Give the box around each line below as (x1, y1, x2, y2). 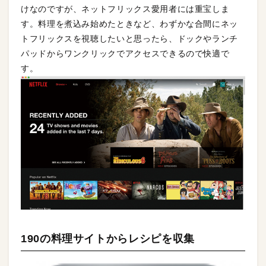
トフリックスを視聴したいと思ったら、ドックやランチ (21, 34, 238, 44)
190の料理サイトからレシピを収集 (21, 232, 195, 245)
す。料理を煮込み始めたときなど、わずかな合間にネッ (21, 19, 238, 29)
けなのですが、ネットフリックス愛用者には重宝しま (21, 4, 230, 14)
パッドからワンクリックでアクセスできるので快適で (21, 49, 230, 59)
